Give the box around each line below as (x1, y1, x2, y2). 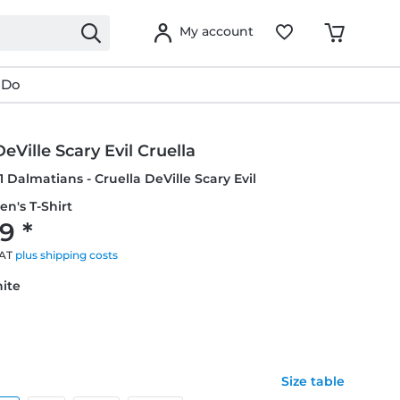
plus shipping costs (15, 248, 119, 262)
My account (179, 23, 254, 39)
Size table (280, 373, 345, 389)
